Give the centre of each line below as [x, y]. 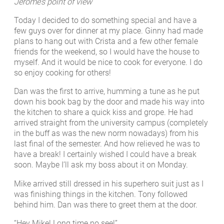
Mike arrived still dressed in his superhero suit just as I [109, 183]
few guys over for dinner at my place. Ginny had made [108, 31]
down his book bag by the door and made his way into [109, 102]
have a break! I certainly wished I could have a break [105, 154]
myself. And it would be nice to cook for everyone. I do [108, 62]
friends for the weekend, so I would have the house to [107, 52]
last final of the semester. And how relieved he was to [107, 144]
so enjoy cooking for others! [62, 73]
